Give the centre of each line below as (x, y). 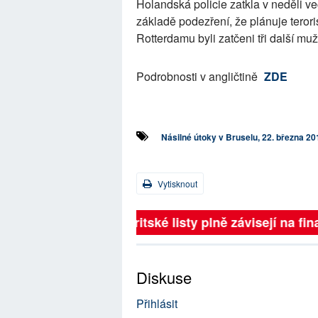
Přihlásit (157, 303)
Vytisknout (176, 183)
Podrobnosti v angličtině (198, 76)
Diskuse (164, 277)
